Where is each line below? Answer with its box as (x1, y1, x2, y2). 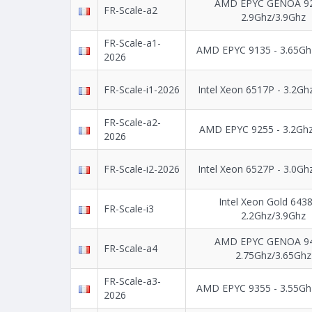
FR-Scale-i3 (104, 202, 154, 216)
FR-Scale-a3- (104, 274, 161, 288)
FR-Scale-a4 (104, 242, 157, 256)
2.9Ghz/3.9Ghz (240, 10, 306, 24)
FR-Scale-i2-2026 (104, 162, 180, 176)
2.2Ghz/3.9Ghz (240, 209, 306, 223)
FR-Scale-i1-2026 (104, 83, 180, 97)
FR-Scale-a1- (104, 36, 161, 50)
